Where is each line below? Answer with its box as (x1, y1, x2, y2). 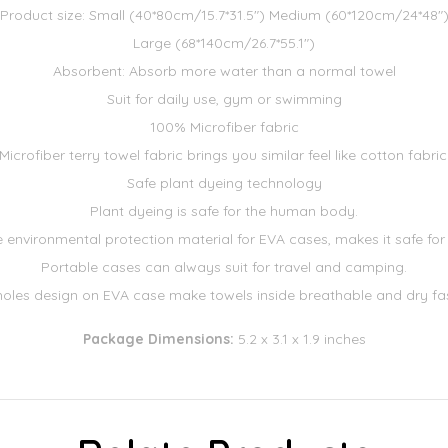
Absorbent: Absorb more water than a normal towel (52, 62, 396, 81)
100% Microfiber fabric (149, 118, 299, 137)
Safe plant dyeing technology (126, 174, 322, 193)
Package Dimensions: (82, 330, 234, 349)
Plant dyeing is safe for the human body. (90, 202, 358, 221)
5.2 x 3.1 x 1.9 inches (233, 330, 366, 349)
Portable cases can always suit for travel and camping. (41, 258, 407, 277)
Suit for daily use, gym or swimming (106, 90, 342, 109)
